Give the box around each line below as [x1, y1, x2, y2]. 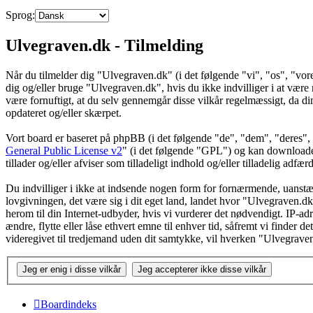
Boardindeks [41, 298, 96, 310]
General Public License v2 [6, 145, 122, 157]
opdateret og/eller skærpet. [6, 107, 122, 119]
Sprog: [6, 9, 35, 22]
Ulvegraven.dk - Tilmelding [6, 36, 203, 55]
